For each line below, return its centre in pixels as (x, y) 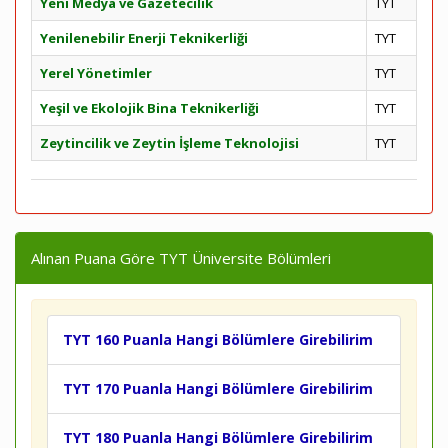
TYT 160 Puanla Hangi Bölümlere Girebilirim (218, 339)
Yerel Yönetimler (96, 73)
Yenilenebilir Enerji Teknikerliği (144, 38)
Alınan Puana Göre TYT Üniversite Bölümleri (181, 258)
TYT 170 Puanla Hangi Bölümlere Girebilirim (218, 388)
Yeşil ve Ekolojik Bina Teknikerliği (149, 108)
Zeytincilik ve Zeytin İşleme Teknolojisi (169, 143)
